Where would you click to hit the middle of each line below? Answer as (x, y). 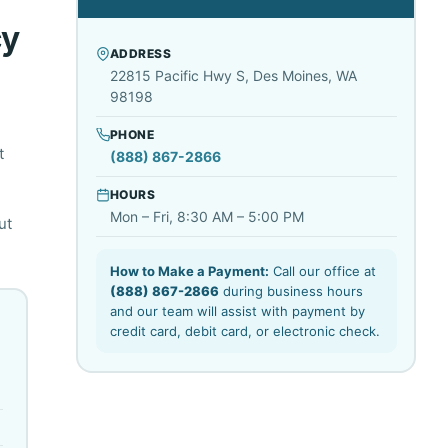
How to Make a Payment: (189, 271)
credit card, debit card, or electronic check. (244, 331)
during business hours (290, 291)
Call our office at (322, 271)
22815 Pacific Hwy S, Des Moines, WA (233, 75)
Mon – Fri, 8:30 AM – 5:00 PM (206, 216)
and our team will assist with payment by (237, 311)
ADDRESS (140, 53)
